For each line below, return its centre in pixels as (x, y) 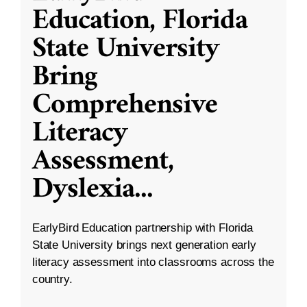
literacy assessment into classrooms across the (153, 262)
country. (52, 280)
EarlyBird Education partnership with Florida (142, 228)
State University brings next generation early (144, 245)
